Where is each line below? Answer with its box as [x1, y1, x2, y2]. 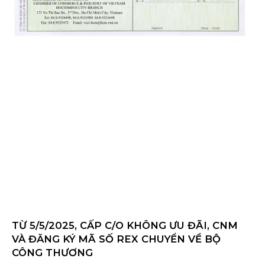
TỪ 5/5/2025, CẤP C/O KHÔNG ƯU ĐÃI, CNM [12, 219, 238, 232]
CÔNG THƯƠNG [12, 247, 93, 259]
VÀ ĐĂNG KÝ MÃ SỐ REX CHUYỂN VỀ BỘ [12, 233, 221, 245]
